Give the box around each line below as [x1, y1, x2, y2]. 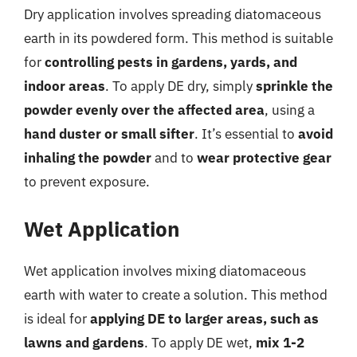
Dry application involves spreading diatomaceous [24, 6, 321, 23]
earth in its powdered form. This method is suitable [24, 29, 333, 47]
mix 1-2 [256, 333, 304, 351]
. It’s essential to [194, 125, 298, 143]
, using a [265, 101, 315, 119]
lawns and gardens [24, 333, 144, 351]
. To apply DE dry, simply [105, 77, 256, 95]
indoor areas [24, 77, 105, 95]
